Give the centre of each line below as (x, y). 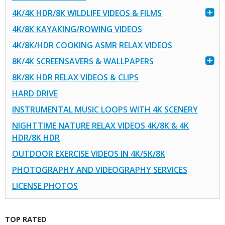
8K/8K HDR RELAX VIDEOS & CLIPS (75, 78)
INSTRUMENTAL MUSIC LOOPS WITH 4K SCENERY (105, 110)
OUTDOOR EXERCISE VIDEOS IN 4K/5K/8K (88, 154)
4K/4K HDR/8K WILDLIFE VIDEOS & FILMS (87, 13)
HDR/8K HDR (36, 138)
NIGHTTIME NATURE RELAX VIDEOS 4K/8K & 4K (100, 126)
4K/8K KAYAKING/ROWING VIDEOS (77, 29)
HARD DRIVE (35, 94)
